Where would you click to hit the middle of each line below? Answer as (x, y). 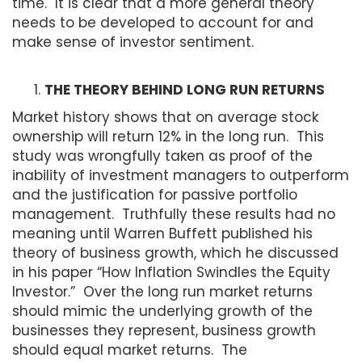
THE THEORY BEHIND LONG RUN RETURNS (185, 89)
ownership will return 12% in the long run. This (168, 136)
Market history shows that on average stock (165, 117)
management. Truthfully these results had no (174, 214)
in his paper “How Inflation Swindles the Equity (171, 272)
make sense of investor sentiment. (133, 42)
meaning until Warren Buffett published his (162, 233)
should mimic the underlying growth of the (162, 311)
